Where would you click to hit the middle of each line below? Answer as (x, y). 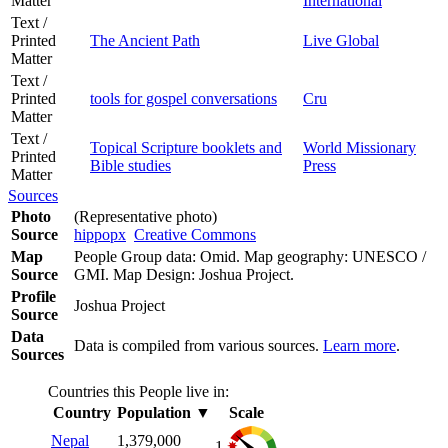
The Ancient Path (145, 40)
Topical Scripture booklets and (186, 147)
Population (154, 412)
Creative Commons (195, 234)
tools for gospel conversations (183, 98)
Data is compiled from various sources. (198, 345)
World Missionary (359, 147)
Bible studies (130, 165)
